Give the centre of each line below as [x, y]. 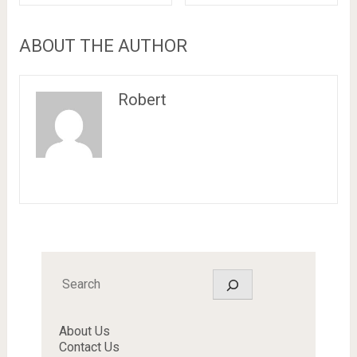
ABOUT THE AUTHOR [103, 45]
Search [77, 276]
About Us [84, 331]
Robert [142, 99]
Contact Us [89, 347]
